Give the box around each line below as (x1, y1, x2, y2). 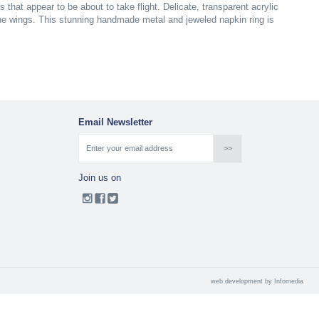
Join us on (78, 172, 121, 184)
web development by (211, 278, 274, 286)
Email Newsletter (78, 117, 152, 128)
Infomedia (274, 278, 303, 286)
